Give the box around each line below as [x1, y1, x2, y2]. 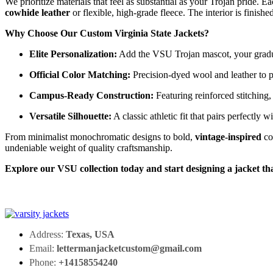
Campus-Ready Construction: [29, 90, 154, 101]
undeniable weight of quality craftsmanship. [5, 142, 172, 153]
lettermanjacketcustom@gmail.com [57, 243, 202, 253]
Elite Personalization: [29, 48, 117, 59]
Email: [29, 243, 57, 253]
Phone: [29, 257, 58, 268]
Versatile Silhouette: [29, 110, 112, 121]
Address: [29, 229, 66, 239]
